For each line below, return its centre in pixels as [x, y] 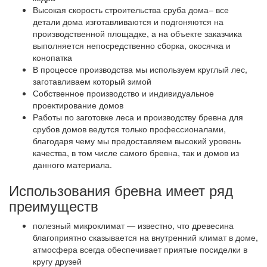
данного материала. [72, 165]
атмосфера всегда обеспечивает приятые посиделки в [140, 249]
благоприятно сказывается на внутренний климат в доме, [145, 237]
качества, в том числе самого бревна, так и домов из [136, 153]
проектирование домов [78, 105]
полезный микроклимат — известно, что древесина [133, 226]
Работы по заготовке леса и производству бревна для [138, 117]
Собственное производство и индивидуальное [123, 93]
